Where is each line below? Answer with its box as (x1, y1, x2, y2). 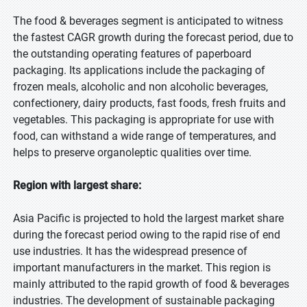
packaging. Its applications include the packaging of (13, 64, 265, 77)
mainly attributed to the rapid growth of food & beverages (13, 278, 289, 291)
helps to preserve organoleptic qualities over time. (13, 146, 251, 159)
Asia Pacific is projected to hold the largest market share (13, 212, 284, 225)
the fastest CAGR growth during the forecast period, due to (13, 31, 293, 44)
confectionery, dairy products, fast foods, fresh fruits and (13, 97, 286, 110)
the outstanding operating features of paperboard (13, 47, 251, 60)
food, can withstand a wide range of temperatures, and (13, 130, 276, 143)
